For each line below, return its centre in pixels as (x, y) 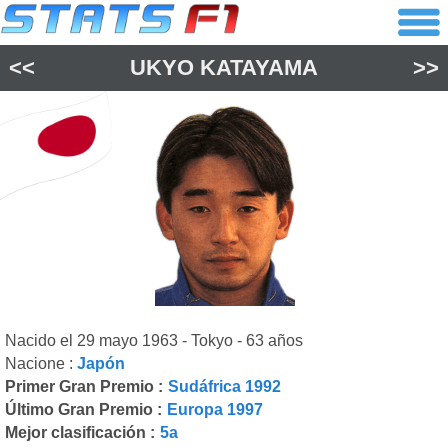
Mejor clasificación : (80, 432)
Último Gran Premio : (83, 409)
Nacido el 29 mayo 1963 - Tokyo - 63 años (154, 340)
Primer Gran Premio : (84, 386)
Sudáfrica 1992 (224, 386)
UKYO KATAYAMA (223, 67)
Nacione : (41, 363)
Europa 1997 (215, 409)
